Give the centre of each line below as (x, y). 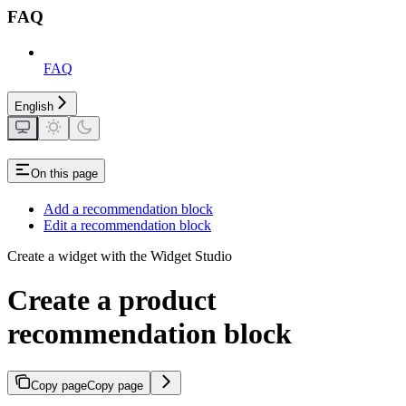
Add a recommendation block (128, 208)
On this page (64, 173)
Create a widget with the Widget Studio (120, 256)
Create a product (112, 300)
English (34, 106)
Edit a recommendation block (127, 225)
